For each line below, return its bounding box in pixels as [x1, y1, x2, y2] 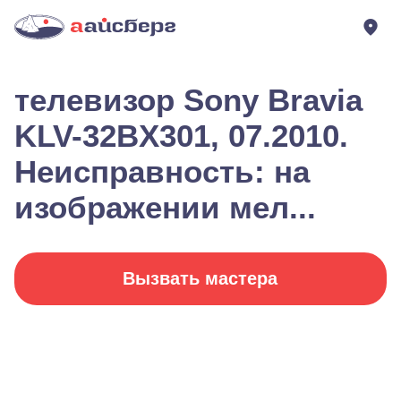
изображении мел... [14, 190, 316, 225]
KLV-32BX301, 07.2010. [14, 118, 348, 153]
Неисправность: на [14, 154, 310, 189]
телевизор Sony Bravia [14, 82, 363, 117]
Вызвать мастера [123, 269, 278, 288]
